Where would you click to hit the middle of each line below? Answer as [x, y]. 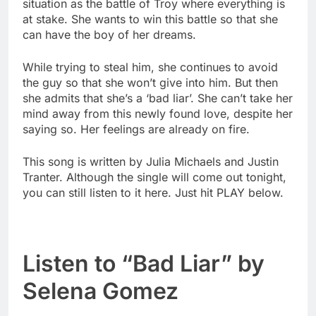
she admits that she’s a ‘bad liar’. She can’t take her [158, 98]
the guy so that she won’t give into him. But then [150, 83]
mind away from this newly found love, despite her [158, 114]
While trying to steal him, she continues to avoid [150, 67]
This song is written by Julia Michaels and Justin [151, 162]
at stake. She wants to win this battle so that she [150, 19]
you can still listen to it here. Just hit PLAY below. [153, 193]
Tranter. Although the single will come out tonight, [154, 177]
